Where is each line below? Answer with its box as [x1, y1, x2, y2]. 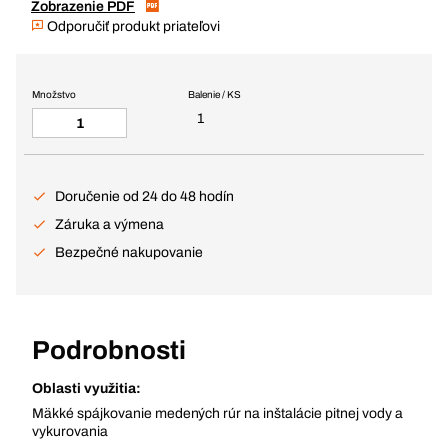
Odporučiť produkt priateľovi [44, 19, 220, 34]
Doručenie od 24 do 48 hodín [55, 189, 234, 204]
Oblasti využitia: [32, 381, 141, 396]
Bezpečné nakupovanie [55, 245, 203, 260]
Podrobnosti [32, 336, 186, 364]
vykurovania [32, 424, 108, 439]
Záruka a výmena [55, 217, 164, 232]
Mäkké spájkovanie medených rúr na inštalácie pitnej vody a [32, 406, 403, 421]
